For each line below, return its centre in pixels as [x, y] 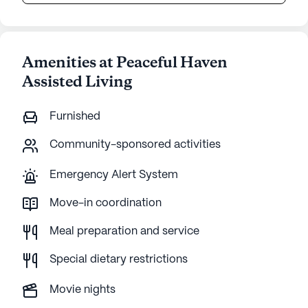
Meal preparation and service [124, 231]
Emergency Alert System [114, 175]
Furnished [75, 117]
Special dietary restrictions [119, 260]
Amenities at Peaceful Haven [125, 63]
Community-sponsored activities [135, 145]
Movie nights [82, 290]
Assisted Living [77, 82]
